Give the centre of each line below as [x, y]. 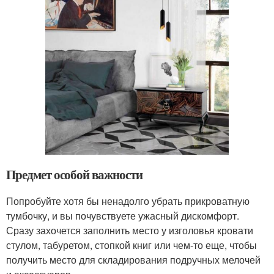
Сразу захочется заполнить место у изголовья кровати [130, 230]
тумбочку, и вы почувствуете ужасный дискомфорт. [123, 215]
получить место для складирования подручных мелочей [133, 259]
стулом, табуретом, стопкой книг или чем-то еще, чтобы [131, 245]
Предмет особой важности [74, 174]
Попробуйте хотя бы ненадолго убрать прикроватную [128, 201]
